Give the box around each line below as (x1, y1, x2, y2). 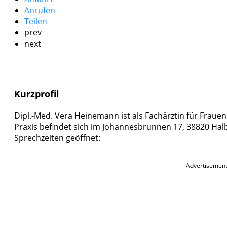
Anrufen (24, 5, 55, 16)
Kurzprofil (14, 88, 59, 100)
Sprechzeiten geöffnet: (14, 132, 100, 144)
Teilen (24, 16, 47, 27)
